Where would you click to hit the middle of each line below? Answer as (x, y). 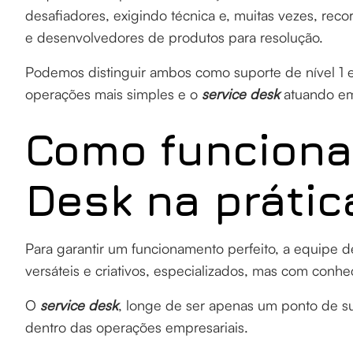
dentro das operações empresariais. (139, 327)
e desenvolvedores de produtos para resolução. (176, 37)
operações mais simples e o (113, 94)
